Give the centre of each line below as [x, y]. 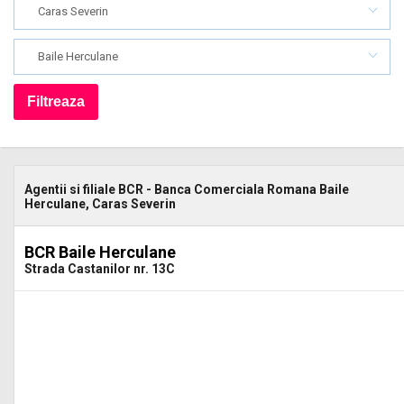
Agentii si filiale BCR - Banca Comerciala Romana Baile [186, 189]
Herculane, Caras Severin [100, 203]
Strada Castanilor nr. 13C [99, 268]
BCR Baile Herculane [100, 252]
